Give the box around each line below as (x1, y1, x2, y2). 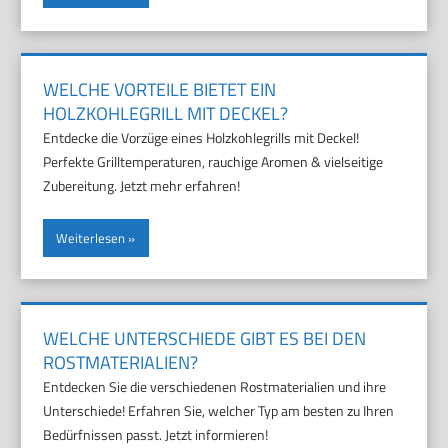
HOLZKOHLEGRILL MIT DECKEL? (43, 100, 289, 128)
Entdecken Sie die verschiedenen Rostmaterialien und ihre (43, 375, 387, 397)
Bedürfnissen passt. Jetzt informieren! (43, 423, 269, 445)
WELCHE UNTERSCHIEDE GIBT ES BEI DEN (43, 324, 367, 352)
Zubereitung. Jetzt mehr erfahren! (43, 175, 241, 197)
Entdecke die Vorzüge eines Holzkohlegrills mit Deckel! (43, 127, 360, 149)
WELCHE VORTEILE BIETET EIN (43, 76, 277, 104)
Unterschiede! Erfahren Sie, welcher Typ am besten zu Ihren (43, 399, 395, 421)
